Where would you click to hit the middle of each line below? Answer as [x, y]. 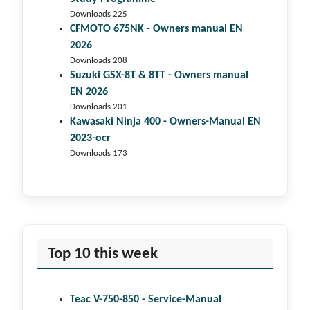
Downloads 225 [99, 15]
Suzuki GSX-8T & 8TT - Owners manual [159, 76]
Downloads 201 [99, 107]
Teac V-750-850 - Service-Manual [146, 300]
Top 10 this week [103, 254]
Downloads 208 [99, 61]
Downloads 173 [99, 154]
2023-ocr [90, 139]
